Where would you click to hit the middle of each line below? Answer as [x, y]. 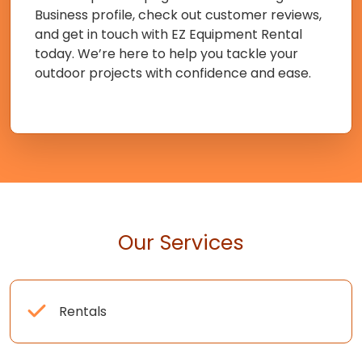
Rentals [83, 311]
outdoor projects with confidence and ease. [173, 73]
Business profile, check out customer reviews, [178, 15]
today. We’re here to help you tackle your [166, 54]
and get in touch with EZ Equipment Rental [168, 34]
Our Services [181, 243]
